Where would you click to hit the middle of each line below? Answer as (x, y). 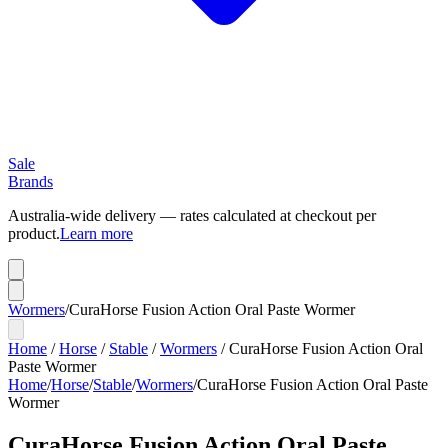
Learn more (96, 233)
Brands (30, 181)
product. (34, 233)
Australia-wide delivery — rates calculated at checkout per (192, 215)
